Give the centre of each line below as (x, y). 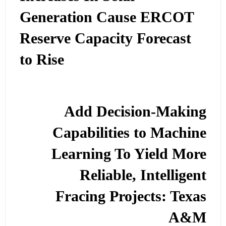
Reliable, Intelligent (143, 175)
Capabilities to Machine (129, 132)
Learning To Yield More (129, 154)
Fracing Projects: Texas (131, 196)
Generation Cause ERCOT (107, 17)
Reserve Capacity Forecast (106, 39)
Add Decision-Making (135, 111)
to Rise (42, 60)
